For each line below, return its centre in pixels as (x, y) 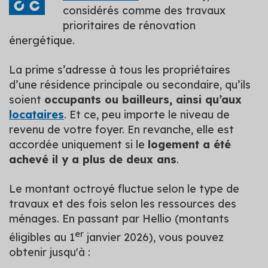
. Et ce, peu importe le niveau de (147, 114)
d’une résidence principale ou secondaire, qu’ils (130, 84)
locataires (36, 114)
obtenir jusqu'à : (50, 252)
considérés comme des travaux (144, 10)
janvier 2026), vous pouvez (154, 237)
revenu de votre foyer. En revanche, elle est (121, 129)
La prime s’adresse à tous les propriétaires (120, 69)
